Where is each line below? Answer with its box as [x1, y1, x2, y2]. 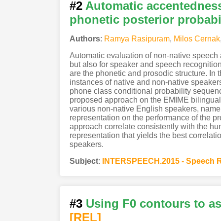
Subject [69, 156, 98, 165]
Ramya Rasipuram [104, 34, 170, 43]
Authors [69, 34, 100, 43]
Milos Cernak [173, 34, 220, 43]
